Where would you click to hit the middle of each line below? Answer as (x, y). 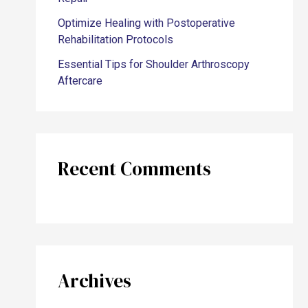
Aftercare (80, 80)
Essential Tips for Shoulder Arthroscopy (154, 64)
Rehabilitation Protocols (116, 39)
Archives (95, 280)
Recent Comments (135, 168)
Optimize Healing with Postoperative (147, 23)
